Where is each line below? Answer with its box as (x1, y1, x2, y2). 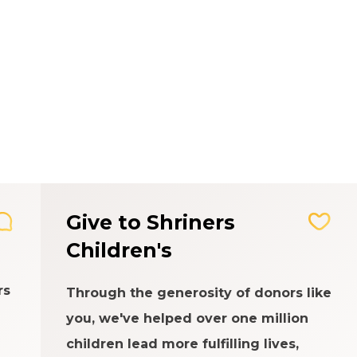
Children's (66, 238, 173, 262)
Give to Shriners (66, 210, 236, 234)
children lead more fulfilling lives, (66, 336, 300, 351)
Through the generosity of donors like (66, 285, 332, 300)
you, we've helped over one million (66, 311, 309, 326)
